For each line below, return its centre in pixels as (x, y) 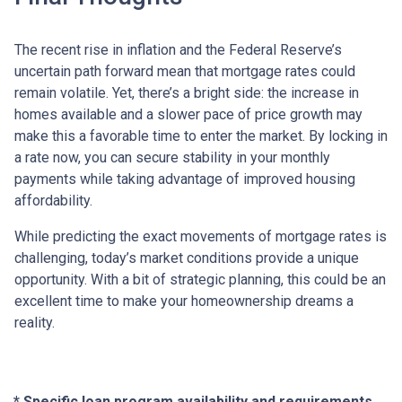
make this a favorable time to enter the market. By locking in (201, 135)
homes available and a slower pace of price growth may (188, 114)
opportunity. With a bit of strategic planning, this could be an (200, 279)
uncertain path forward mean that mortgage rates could (185, 71)
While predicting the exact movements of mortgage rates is (201, 236)
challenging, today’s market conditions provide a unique (187, 258)
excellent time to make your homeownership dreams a (184, 301)
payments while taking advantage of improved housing (185, 179)
